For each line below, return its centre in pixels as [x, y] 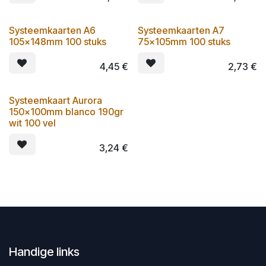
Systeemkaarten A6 [52, 30]
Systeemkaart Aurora [56, 100]
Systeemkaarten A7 [181, 30]
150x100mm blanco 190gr [66, 111]
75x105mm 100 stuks [184, 41]
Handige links [44, 251]
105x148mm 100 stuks [58, 41]
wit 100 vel [32, 123]
